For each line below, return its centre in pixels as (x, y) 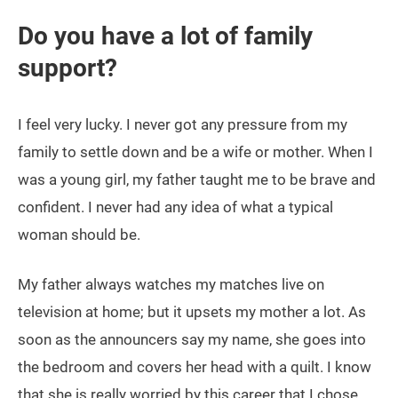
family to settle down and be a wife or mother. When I (195, 152)
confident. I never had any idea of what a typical (175, 207)
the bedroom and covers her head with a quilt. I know (195, 367)
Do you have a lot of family (165, 36)
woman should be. (79, 235)
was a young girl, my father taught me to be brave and (197, 180)
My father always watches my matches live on (171, 285)
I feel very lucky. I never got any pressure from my (183, 125)
